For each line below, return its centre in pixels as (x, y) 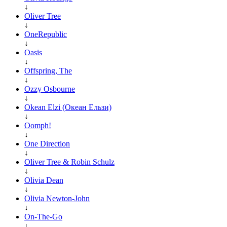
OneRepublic (46, 34)
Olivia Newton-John (57, 198)
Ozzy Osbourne (50, 89)
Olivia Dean (44, 180)
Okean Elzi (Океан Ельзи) (68, 107)
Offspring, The (48, 70)
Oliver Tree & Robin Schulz (69, 162)
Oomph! (38, 125)
